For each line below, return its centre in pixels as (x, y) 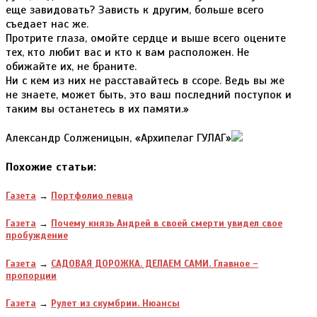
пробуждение (37, 236)
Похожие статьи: (51, 167)
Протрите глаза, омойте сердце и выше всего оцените (146, 38)
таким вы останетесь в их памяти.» (97, 109)
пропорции (31, 275)
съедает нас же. (47, 24)
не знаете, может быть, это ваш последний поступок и (149, 94)
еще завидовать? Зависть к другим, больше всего (135, 10)
